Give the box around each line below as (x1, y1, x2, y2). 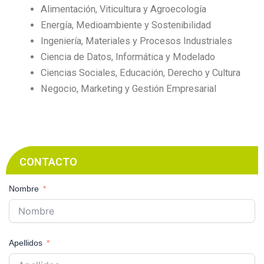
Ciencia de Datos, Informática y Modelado (41, 51, 216, 62)
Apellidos (9, 238, 42, 248)
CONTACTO (19, 156, 77, 169)
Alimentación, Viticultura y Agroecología (41, 3, 207, 15)
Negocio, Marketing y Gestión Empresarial (41, 82, 217, 94)
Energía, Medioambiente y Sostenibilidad (41, 19, 212, 31)
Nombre (9, 184, 39, 194)
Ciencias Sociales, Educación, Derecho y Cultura (41, 67, 241, 78)
